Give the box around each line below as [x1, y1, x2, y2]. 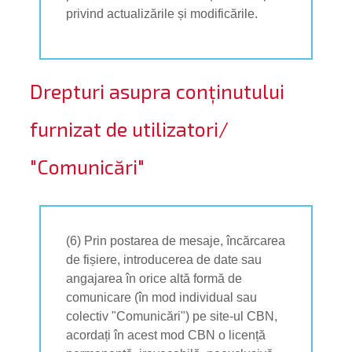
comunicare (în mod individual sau [66, 290, 258, 304]
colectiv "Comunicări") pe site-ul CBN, [66, 309, 278, 323]
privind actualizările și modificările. [66, 6, 258, 20]
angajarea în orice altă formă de [66, 271, 243, 285]
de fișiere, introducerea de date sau [66, 252, 262, 266]
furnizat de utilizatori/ [29, 116, 229, 141]
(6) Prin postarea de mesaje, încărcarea [66, 233, 286, 247]
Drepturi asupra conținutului [29, 79, 284, 103]
